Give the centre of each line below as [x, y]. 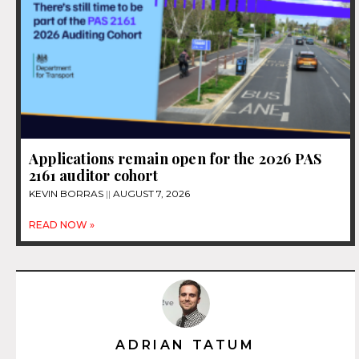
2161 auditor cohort [93, 176]
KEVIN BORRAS [67, 194]
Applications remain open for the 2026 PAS [175, 159]
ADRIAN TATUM [186, 345]
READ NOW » [62, 225]
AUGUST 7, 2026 [150, 194]
